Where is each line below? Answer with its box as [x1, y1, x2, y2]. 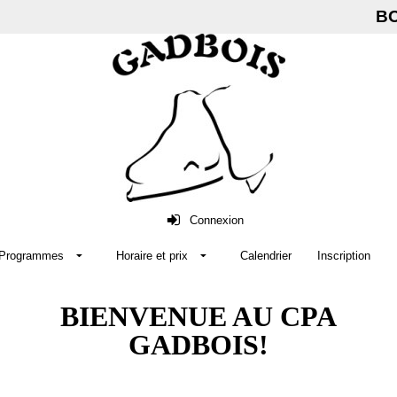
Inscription [316, 248, 370, 262]
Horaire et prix [115, 248, 188, 262]
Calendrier [239, 248, 292, 262]
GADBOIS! [128, 328, 269, 361]
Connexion [189, 213, 244, 227]
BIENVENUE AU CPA [60, 300, 337, 333]
